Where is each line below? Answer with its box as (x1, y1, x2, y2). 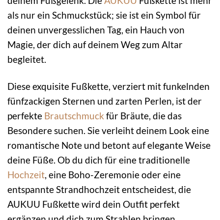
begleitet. (7, 54, 46, 65)
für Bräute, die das (104, 110, 182, 122)
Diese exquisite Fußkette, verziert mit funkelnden (7, 81, 210, 92)
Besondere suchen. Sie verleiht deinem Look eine (7, 125, 209, 137)
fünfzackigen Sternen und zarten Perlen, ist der (7, 95, 202, 107)
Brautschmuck (44, 110, 104, 122)
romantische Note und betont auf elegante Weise (7, 139, 211, 151)
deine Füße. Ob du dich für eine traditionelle (7, 154, 190, 166)
